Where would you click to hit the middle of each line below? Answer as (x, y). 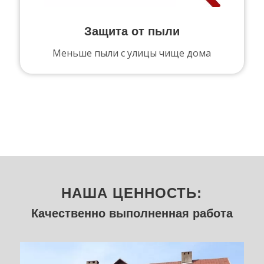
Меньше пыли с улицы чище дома (132, 53)
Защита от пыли (132, 31)
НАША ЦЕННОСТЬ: (132, 193)
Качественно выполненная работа (132, 214)
